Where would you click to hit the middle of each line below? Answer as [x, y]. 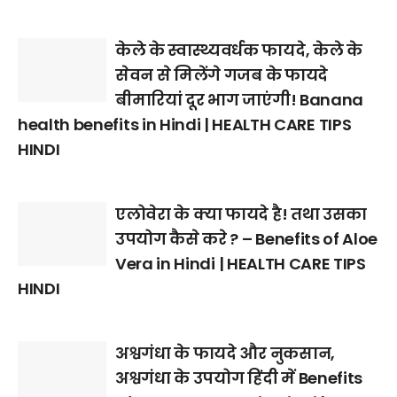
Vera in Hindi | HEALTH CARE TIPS [241, 264]
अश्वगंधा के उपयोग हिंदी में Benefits [239, 378]
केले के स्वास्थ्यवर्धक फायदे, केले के [239, 51]
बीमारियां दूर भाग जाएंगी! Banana [239, 100]
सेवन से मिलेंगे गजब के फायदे [222, 75]
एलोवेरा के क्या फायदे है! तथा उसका [241, 214]
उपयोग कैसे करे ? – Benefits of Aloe [247, 239]
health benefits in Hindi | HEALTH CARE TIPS [185, 125]
